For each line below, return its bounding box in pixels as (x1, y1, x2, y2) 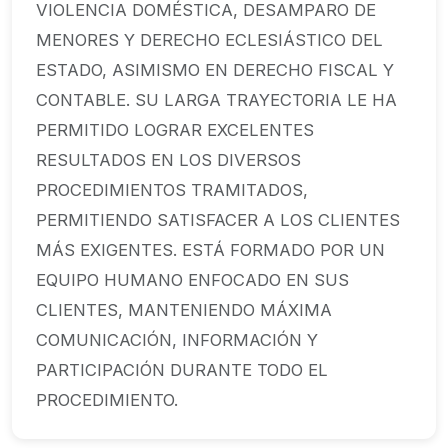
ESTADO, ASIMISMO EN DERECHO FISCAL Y (36, 60, 394, 80)
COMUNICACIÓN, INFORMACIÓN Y (36, 330, 318, 350)
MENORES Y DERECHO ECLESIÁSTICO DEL (36, 30, 383, 50)
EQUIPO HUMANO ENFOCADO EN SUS (36, 270, 349, 290)
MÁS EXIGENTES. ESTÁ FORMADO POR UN (36, 240, 385, 260)
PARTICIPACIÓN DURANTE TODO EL (36, 360, 328, 380)
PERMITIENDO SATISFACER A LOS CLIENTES (36, 210, 400, 230)
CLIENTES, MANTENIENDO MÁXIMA (36, 300, 332, 320)
